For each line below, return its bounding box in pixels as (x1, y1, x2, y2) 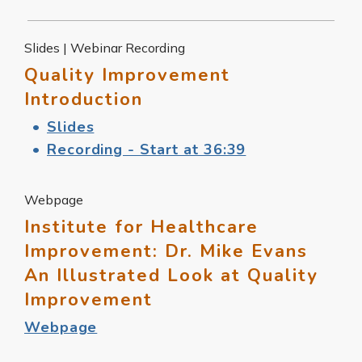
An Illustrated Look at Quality (24, 263, 318, 288)
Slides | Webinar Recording (24, 39, 185, 56)
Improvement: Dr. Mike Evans (24, 238, 308, 263)
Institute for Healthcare (24, 214, 259, 239)
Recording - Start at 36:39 (47, 139, 246, 159)
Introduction (24, 86, 143, 112)
